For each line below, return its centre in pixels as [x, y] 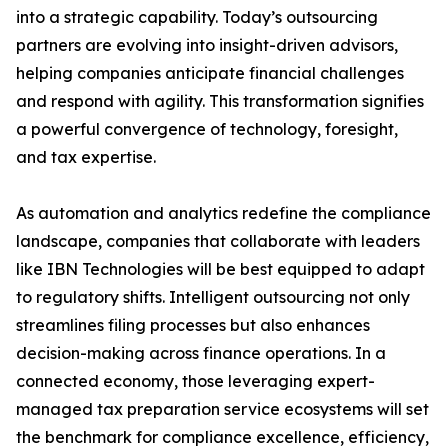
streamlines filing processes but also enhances [193, 325]
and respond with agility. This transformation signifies [220, 101]
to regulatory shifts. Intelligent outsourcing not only [213, 297]
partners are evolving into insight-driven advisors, [207, 45]
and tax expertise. [86, 157]
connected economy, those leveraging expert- [195, 381]
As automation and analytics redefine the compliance [223, 213]
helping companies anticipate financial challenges [210, 73]
